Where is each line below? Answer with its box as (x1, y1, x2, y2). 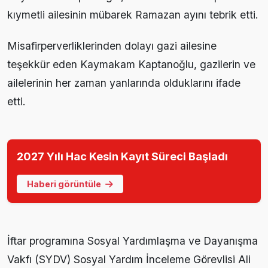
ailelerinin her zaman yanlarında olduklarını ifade (7, 76, 240, 89)
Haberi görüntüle (27, 178, 103, 189)
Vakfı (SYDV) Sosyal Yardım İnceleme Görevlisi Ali (7, 252, 251, 266)
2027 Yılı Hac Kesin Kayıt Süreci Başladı (17, 149, 228, 163)
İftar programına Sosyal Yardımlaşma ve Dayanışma (7, 234, 258, 247)
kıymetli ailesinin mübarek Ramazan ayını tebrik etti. (7, 8, 258, 21)
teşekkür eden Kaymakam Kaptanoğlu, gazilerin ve (7, 57, 255, 71)
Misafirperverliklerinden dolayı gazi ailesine (7, 39, 217, 52)
